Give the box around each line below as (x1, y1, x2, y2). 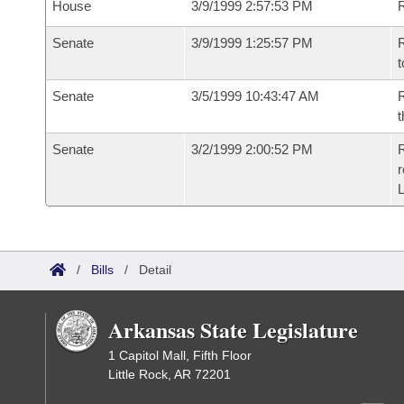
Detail (139, 262, 171, 277)
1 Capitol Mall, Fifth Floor (108, 348, 252, 363)
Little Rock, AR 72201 (108, 367, 231, 381)
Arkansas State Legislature (108, 314, 358, 345)
